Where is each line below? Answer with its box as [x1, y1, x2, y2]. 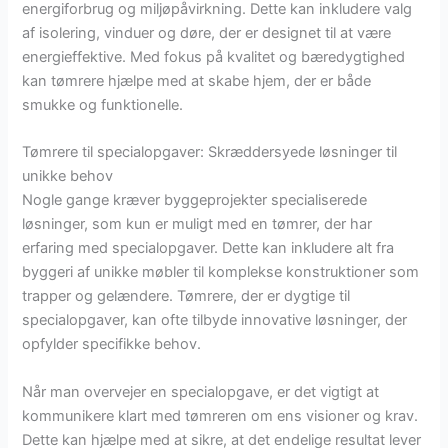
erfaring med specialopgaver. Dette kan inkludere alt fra [22, 239, 395, 258]
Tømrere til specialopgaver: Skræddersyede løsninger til [22, 143, 398, 162]
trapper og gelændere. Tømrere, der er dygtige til [22, 287, 351, 306]
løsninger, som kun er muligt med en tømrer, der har [22, 215, 373, 234]
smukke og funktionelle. [22, 95, 184, 114]
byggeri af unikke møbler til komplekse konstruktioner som [22, 263, 420, 282]
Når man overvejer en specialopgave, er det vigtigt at [22, 382, 380, 401]
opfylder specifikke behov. [22, 335, 202, 354]
